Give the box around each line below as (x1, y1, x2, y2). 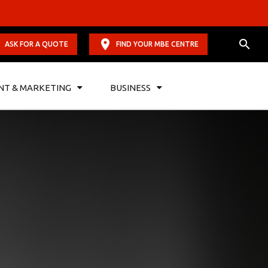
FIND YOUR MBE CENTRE (116, 40, 199, 48)
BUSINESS (110, 82, 151, 93)
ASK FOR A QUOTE (5, 40, 69, 48)
